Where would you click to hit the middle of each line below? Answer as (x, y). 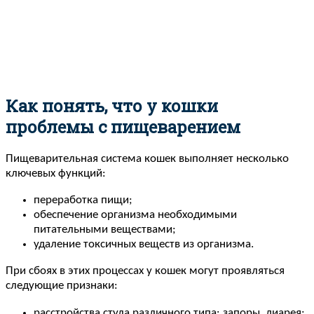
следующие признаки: (62, 286)
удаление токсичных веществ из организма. (144, 245)
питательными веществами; (105, 230)
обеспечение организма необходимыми (135, 215)
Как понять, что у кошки (112, 105)
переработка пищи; (83, 200)
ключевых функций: (56, 173)
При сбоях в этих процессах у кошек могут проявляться (145, 271)
